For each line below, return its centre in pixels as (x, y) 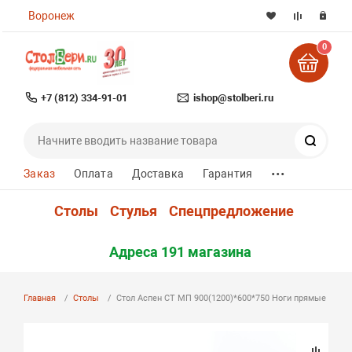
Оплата (93, 174)
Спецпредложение (231, 211)
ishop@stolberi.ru (233, 98)
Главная (40, 298)
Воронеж (52, 16)
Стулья (134, 211)
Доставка (158, 174)
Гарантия (227, 174)
